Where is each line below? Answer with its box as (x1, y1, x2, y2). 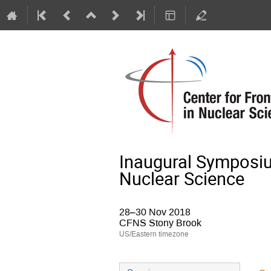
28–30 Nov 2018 (119, 206, 191, 218)
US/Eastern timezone (119, 229, 189, 239)
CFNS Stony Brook (119, 217, 201, 229)
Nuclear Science (119, 166, 244, 191)
